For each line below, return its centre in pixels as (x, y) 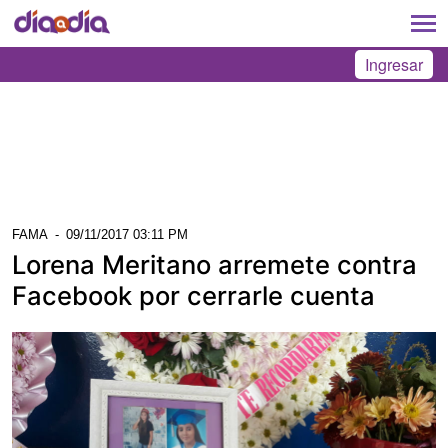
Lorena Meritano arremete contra (214, 264)
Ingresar (394, 64)
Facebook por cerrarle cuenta (193, 295)
